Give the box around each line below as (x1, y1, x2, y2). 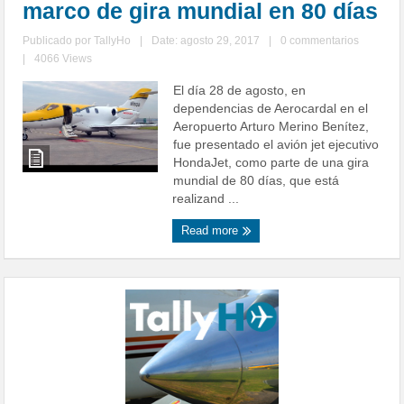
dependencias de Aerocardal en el (173, 101, 369, 116)
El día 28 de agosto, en (173, 83, 307, 98)
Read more (181, 224, 243, 238)
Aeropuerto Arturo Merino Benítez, (173, 119, 370, 134)
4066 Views (34, 52, 93, 66)
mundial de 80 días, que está (173, 173, 340, 188)
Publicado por (23, 34, 95, 48)
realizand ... (172, 191, 240, 207)
